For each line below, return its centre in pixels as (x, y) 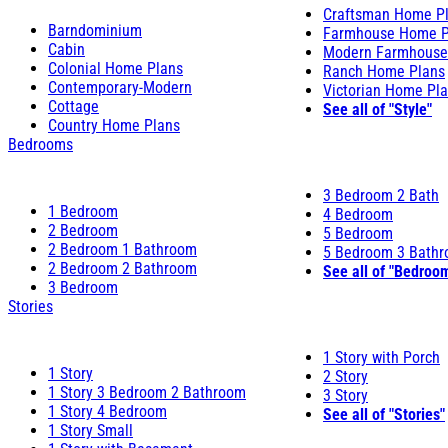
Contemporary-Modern (120, 87)
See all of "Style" (377, 109)
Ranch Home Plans (384, 71)
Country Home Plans (114, 125)
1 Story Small (90, 430)
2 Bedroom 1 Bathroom (122, 249)
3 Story (345, 395)
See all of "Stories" (384, 414)
